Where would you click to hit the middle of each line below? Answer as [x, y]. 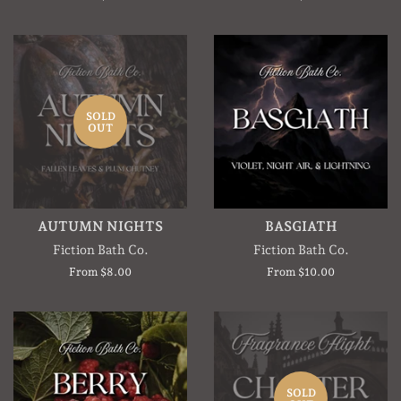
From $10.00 [301, 272]
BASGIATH [301, 227]
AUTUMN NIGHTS [100, 227]
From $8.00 [100, 272]
